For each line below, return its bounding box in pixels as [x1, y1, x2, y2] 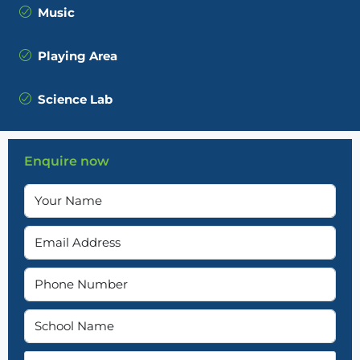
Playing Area [38, 47, 117, 63]
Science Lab [38, 91, 112, 107]
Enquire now [24, 153, 109, 169]
